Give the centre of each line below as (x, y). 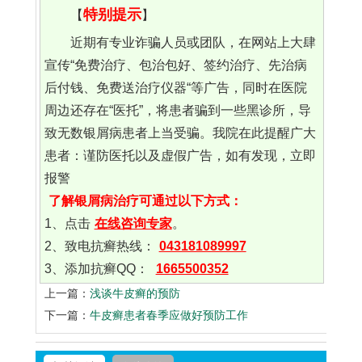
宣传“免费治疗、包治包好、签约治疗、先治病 (175, 65)
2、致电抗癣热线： (99, 246)
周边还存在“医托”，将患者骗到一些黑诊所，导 (177, 111)
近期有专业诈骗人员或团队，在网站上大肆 (193, 43)
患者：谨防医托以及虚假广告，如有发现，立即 (180, 156)
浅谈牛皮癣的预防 (135, 294)
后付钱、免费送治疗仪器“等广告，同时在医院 (175, 88)
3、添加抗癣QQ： (98, 269)
